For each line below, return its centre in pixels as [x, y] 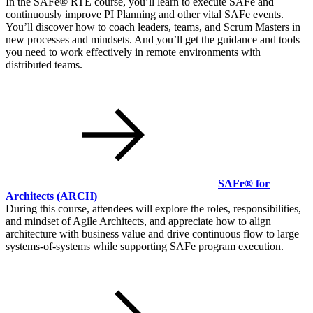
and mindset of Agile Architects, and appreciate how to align [138, 221]
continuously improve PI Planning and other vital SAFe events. [145, 15]
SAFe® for [244, 184]
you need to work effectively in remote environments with [133, 52]
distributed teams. [44, 65]
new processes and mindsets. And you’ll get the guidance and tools [153, 40]
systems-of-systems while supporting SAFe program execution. [145, 247]
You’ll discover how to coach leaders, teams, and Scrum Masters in [153, 27]
